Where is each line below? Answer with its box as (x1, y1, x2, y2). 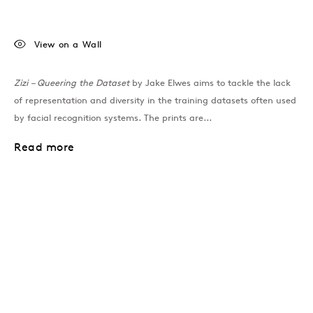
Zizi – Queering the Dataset (14, 77, 129, 89)
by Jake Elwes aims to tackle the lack (129, 77, 291, 89)
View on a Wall (34, 38, 103, 51)
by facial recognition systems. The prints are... (14, 112, 212, 124)
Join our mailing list (21, 248, 144, 263)
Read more (14, 140, 75, 154)
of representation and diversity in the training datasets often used (14, 94, 296, 106)
